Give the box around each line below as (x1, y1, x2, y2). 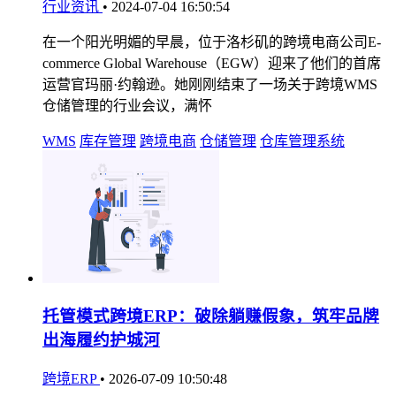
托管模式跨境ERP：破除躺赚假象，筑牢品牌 (42, 307, 379, 326)
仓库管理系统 (260, 133, 345, 148)
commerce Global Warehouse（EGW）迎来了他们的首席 (42, 55, 381, 71)
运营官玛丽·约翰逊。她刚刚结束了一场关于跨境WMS (42, 76, 377, 92)
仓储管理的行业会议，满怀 (42, 97, 212, 113)
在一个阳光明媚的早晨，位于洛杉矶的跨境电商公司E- (42, 34, 381, 49)
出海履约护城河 (42, 331, 160, 350)
